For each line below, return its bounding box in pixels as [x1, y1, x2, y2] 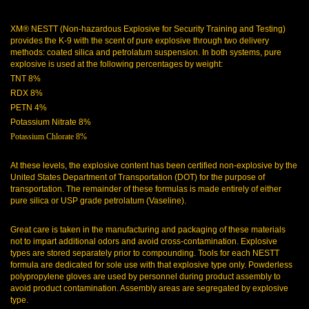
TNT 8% [10, 74, 41, 83]
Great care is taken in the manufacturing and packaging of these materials [10, 225, 286, 235]
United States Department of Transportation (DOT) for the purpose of [10, 172, 265, 182]
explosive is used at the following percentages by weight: [10, 59, 223, 69]
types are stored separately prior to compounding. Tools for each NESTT [10, 248, 279, 258]
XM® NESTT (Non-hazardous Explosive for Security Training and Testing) [10, 24, 286, 34]
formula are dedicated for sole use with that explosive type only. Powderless [10, 260, 292, 270]
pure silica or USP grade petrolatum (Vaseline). [10, 196, 186, 206]
